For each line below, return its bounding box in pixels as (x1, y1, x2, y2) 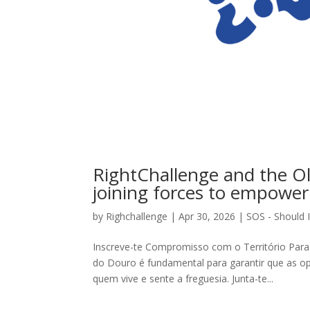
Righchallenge (106, 209, 168, 223)
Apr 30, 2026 (179, 209, 236, 223)
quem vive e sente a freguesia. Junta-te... (93, 271, 274, 285)
